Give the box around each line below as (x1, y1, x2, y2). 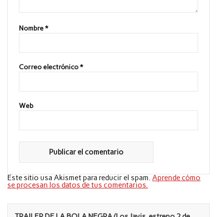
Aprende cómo (152, 173, 201, 182)
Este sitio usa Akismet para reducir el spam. (7, 173, 153, 182)
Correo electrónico (18, 62, 80, 71)
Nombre (18, 24, 45, 32)
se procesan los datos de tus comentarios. (7, 180, 148, 189)
